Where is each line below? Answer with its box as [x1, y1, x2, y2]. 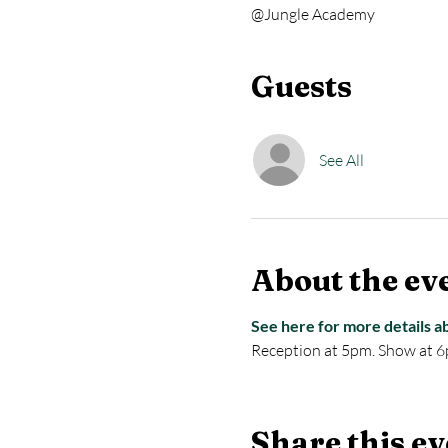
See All [318, 150, 364, 170]
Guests [250, 68, 352, 105]
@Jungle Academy [250, 4, 375, 24]
